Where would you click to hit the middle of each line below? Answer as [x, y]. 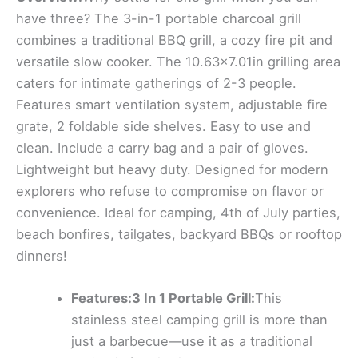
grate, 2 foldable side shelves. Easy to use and [163, 127]
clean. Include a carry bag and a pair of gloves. [162, 148]
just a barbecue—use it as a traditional [192, 342]
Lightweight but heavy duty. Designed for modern [172, 170]
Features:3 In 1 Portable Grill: [163, 298]
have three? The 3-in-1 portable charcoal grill [159, 19]
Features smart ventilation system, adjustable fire [172, 105]
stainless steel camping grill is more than [200, 320]
